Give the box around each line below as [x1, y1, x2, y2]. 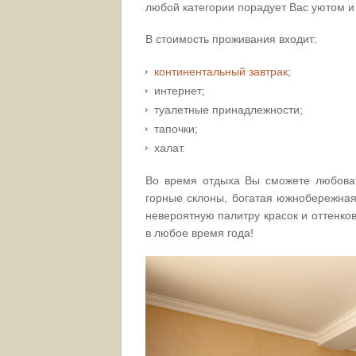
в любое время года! [145, 226, 253, 239]
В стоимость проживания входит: [145, 32, 317, 45]
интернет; [154, 83, 205, 97]
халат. [154, 141, 185, 154]
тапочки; [154, 122, 198, 135]
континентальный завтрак [154, 64, 288, 78]
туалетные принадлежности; [154, 103, 303, 116]
